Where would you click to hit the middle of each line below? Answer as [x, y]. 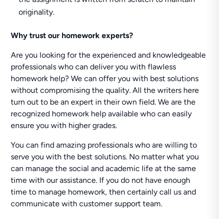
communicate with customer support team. [87, 204]
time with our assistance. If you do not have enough [101, 180]
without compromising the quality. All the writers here [105, 90]
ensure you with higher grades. [64, 125]
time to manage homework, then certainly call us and [104, 192]
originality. [37, 12]
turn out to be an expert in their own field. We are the [103, 102]
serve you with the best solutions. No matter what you [105, 157]
